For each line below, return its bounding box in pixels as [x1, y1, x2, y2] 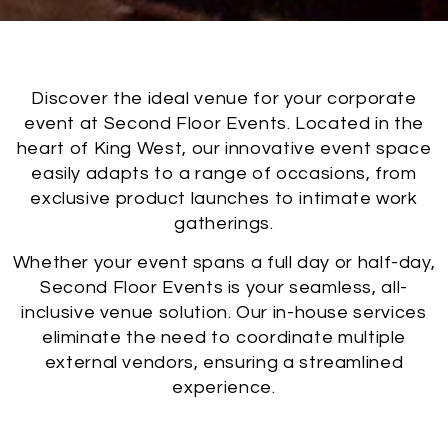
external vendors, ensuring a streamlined [44, 353, 404, 373]
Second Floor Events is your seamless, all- [40, 278, 408, 298]
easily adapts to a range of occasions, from [31, 163, 417, 183]
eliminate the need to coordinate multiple [41, 328, 407, 348]
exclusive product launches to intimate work [30, 188, 418, 208]
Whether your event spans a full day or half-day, [12, 253, 436, 273]
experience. [172, 378, 276, 398]
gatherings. [174, 213, 274, 233]
